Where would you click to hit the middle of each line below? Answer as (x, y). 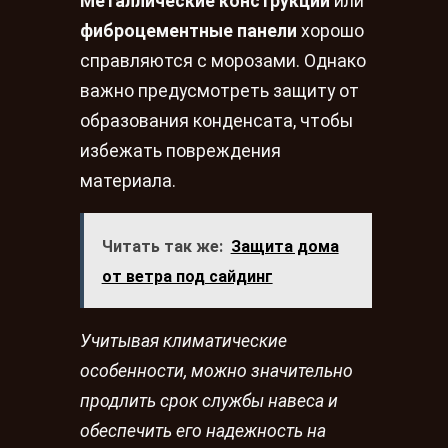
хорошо (330, 30)
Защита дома (284, 246)
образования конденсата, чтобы (216, 120)
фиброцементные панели (188, 30)
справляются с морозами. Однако (223, 60)
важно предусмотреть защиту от (219, 90)
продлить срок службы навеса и (209, 401)
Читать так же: (162, 246)
